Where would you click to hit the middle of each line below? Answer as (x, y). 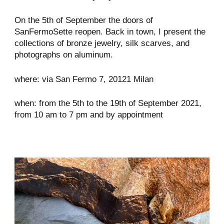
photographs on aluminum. (63, 55)
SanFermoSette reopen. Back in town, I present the (110, 32)
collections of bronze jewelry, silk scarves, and (102, 43)
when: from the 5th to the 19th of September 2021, (108, 103)
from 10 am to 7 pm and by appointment (88, 115)
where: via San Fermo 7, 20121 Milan (84, 79)
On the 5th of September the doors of (83, 20)
